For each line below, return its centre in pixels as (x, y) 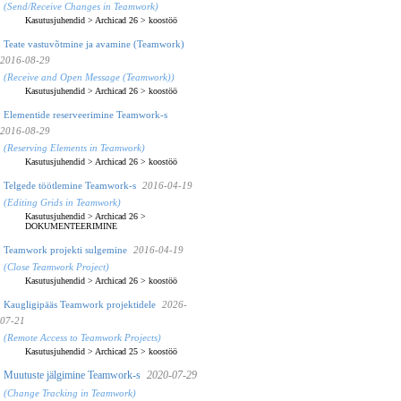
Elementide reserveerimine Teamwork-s (85, 114)
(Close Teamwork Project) (56, 266)
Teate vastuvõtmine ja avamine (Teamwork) (94, 43)
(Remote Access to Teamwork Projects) (82, 337)
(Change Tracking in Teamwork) (70, 392)
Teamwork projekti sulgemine (65, 249)
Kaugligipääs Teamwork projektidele (80, 304)
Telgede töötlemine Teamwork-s (70, 185)
